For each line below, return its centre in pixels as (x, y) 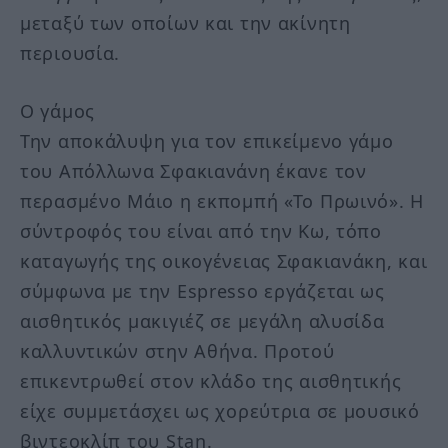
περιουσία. (70, 53)
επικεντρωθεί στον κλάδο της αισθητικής (211, 381)
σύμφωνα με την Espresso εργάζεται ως (202, 291)
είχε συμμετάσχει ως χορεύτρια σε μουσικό (220, 411)
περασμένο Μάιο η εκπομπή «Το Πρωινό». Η (222, 201)
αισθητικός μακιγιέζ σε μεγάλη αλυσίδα (202, 321)
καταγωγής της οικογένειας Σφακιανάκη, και (224, 261)
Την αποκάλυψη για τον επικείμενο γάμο (207, 141)
